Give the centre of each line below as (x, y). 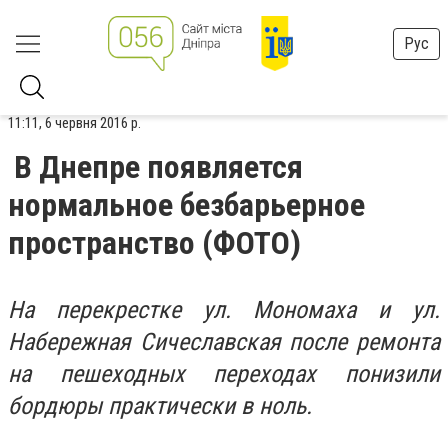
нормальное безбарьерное (186, 205)
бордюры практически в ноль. (160, 406)
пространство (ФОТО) (154, 243)
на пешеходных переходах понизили (224, 374)
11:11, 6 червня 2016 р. (74, 123)
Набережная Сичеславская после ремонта (224, 342)
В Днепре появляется (158, 167)
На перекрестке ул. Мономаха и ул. (224, 310)
